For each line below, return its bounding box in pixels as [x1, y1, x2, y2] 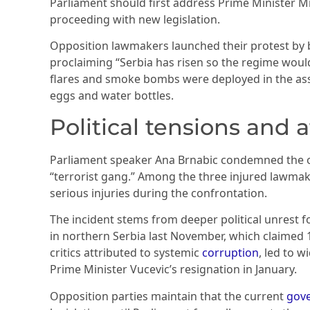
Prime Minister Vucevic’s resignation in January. [50, 262, 297, 277]
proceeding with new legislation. [50, 12, 220, 28]
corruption [202, 245, 259, 261]
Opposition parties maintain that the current [50, 288, 286, 304]
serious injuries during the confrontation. [50, 185, 267, 201]
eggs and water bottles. [50, 88, 174, 104]
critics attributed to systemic [50, 245, 202, 261]
